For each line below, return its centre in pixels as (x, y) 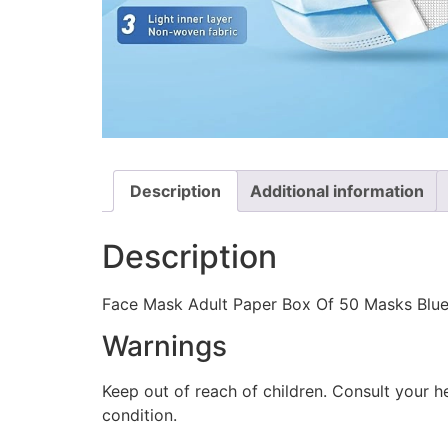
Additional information (337, 190)
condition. (139, 415)
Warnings (164, 346)
